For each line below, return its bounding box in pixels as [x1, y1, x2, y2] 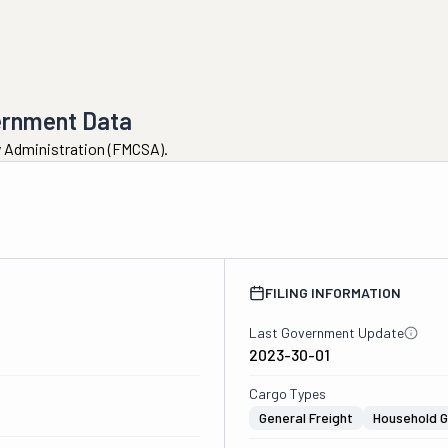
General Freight [258, 409, 353, 426]
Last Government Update [248, 324, 404, 341]
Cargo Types [248, 385, 326, 402]
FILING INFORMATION [264, 284, 401, 301]
